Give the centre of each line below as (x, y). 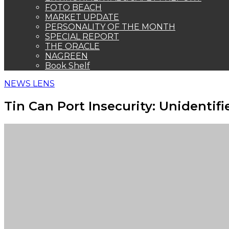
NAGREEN (66, 56)
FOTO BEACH (73, 7)
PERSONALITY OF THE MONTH (110, 27)
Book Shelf (67, 66)
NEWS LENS (29, 84)
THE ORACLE (72, 46)
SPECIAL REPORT (82, 37)
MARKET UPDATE (82, 17)
